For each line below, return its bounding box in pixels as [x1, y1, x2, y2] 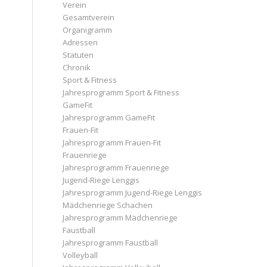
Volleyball [63, 250, 98, 260]
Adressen [63, 37, 98, 48]
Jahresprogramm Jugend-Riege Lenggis [63, 187, 203, 198]
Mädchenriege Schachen [63, 200, 153, 210]
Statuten [63, 49, 94, 60]
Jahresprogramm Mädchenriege [63, 212, 178, 223]
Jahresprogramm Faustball [63, 237, 159, 248]
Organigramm [63, 24, 113, 35]
